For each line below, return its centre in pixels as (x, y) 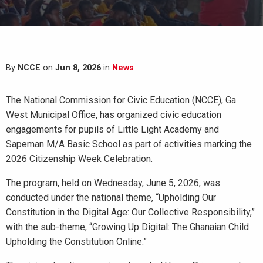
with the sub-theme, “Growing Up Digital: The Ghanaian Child (127, 227)
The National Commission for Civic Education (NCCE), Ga (121, 100)
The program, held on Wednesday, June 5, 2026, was (113, 183)
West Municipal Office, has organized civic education (114, 115)
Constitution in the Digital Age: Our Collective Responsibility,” (130, 212)
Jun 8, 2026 (78, 68)
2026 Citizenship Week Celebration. (79, 159)
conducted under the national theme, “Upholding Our (111, 198)
